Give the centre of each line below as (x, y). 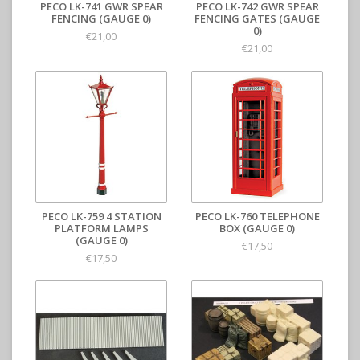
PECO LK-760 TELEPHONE (257, 217)
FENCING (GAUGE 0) (101, 19)
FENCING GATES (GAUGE (257, 19)
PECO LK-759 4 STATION (101, 217)
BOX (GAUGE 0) (257, 229)
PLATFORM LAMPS (101, 229)
